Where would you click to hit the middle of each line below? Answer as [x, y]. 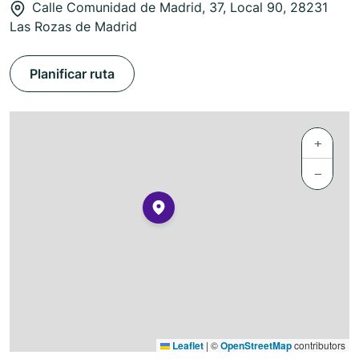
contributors [319, 345]
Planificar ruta [72, 74]
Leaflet [187, 346]
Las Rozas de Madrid [73, 27]
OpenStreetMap [256, 346]
